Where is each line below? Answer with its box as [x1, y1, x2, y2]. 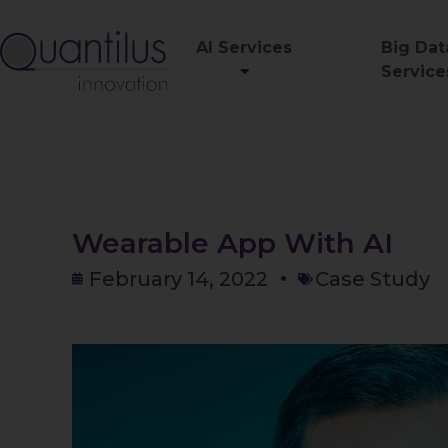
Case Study [315, 267, 430, 291]
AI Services [195, 38, 292, 57]
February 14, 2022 [89, 267, 268, 291]
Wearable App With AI [72, 226, 393, 260]
